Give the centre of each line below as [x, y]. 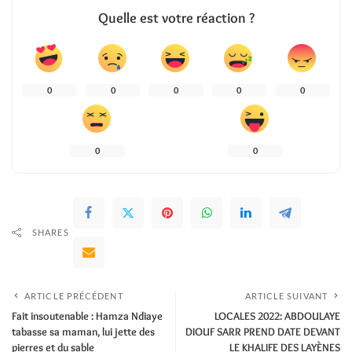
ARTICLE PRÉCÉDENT [74, 296]
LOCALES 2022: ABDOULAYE [277, 316]
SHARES [51, 233]
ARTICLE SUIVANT [286, 296]
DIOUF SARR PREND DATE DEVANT [263, 332]
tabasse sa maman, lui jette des [83, 332]
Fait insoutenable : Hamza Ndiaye [87, 316]
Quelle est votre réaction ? [176, 18]
